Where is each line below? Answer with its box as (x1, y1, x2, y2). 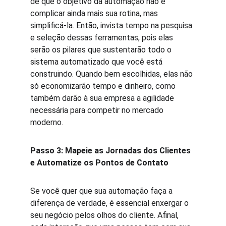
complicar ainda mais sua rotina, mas (30, 9, 160, 18)
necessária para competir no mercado (30, 105, 165, 115)
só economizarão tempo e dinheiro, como (30, 81, 178, 91)
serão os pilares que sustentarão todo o (30, 45, 174, 54)
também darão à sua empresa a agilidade (30, 93, 176, 103)
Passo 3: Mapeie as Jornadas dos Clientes (30, 146, 193, 155)
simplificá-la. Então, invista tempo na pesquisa (30, 21, 194, 30)
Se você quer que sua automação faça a (30, 186, 175, 196)
